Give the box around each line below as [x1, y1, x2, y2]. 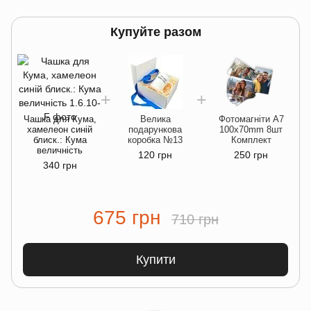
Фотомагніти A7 [218, 113, 284, 124]
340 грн [42, 159, 77, 171]
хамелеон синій [27, 124, 92, 135]
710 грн [171, 211, 219, 227]
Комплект [230, 134, 271, 145]
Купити [135, 252, 176, 267]
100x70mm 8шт [219, 124, 283, 135]
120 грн [138, 149, 173, 160]
